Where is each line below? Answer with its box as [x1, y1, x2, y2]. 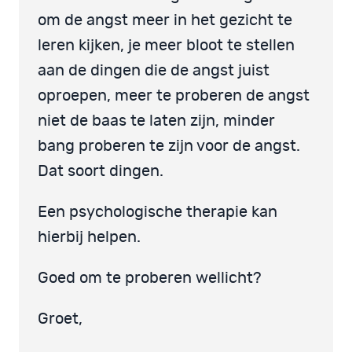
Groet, [38, 310, 82, 327]
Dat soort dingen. [38, 163, 163, 179]
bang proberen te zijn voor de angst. [38, 137, 300, 154]
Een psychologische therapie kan [38, 203, 277, 220]
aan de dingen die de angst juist [38, 62, 269, 79]
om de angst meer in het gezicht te [38, 12, 292, 28]
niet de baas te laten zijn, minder [38, 112, 275, 129]
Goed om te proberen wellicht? [38, 269, 262, 286]
